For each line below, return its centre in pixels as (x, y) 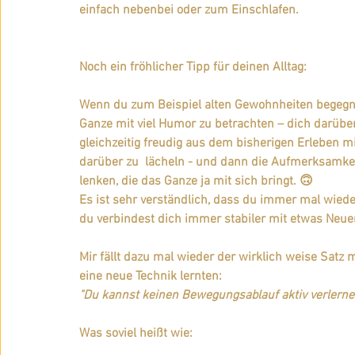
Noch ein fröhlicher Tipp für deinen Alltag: (193, 68)
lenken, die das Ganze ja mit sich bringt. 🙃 (198, 182)
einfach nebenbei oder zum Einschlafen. (189, 11)
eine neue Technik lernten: (151, 277)
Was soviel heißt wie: (136, 334)
